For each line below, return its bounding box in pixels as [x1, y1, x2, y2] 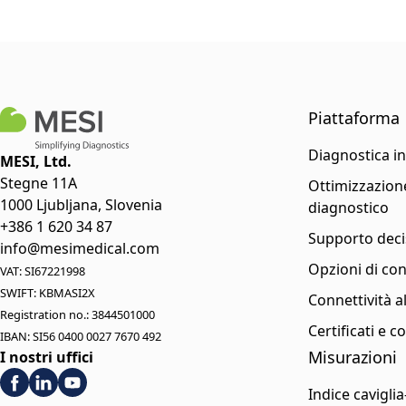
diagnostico [307, 198, 389, 217]
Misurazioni [307, 346, 397, 368]
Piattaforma [307, 107, 400, 129]
